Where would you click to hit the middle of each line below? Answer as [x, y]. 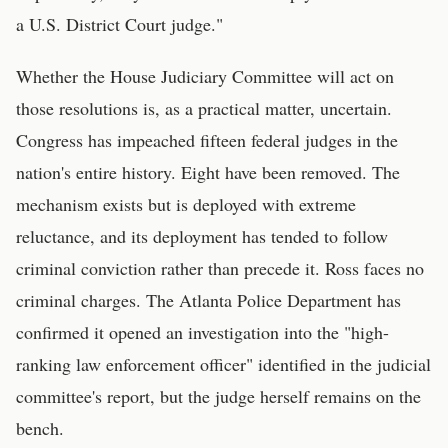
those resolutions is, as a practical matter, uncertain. [204, 108]
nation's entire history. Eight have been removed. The [208, 172]
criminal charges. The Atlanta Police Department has [208, 300]
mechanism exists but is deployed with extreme [186, 204]
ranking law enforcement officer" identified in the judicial [223, 364]
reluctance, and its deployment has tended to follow [202, 236]
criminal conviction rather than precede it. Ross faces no [220, 268]
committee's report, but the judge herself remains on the [218, 396]
